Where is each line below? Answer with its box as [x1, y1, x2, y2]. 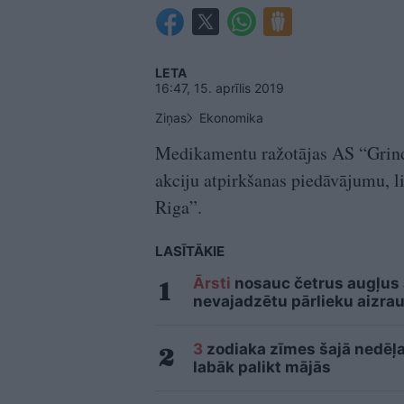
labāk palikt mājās [193, 358, 331, 377]
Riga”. [155, 195, 202, 220]
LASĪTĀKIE [155, 243, 225, 261]
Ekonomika [199, 110, 263, 126]
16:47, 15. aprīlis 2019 [155, 80, 284, 96]
